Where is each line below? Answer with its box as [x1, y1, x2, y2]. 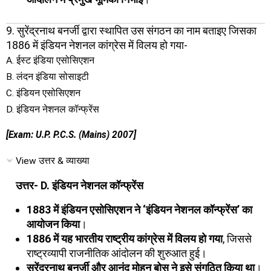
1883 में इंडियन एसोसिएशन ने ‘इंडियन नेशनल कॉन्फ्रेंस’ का [27, 203, 252, 216]
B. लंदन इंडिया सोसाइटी [6, 71, 89, 82]
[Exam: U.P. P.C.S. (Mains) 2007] [6, 129, 136, 140]
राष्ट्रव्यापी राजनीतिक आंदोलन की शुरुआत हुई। [27, 246, 207, 260]
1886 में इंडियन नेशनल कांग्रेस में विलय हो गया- [6, 38, 188, 51]
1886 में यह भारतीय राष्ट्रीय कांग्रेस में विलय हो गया [27, 232, 223, 245]
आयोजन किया [27, 217, 80, 230]
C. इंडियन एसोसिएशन [6, 87, 80, 99]
